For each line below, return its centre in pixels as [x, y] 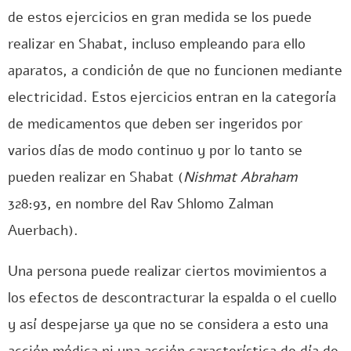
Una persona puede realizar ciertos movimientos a [167, 271]
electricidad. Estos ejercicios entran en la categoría [172, 97]
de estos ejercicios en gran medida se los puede [160, 17]
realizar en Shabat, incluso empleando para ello [157, 44]
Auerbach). [43, 230]
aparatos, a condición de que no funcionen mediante [175, 71]
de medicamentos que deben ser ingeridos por [155, 124]
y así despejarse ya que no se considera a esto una [168, 324]
